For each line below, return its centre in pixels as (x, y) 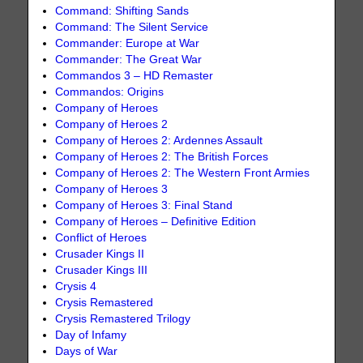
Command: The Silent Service (132, 27)
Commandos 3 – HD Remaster (135, 75)
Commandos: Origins (110, 92)
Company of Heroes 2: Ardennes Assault (159, 140)
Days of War (87, 351)
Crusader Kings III (102, 270)
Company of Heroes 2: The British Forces (162, 156)
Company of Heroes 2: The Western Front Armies (183, 173)
